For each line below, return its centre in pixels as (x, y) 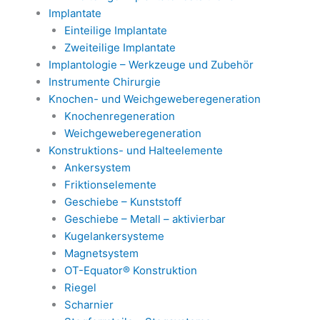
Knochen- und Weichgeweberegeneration (154, 99)
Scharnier (89, 304)
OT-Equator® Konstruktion (131, 270)
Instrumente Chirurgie (104, 81)
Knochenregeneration (120, 116)
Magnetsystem (101, 253)
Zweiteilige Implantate (120, 47)
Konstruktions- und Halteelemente (135, 150)
